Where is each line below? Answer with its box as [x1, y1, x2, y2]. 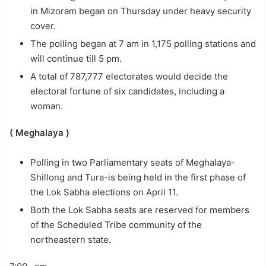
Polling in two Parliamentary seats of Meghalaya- [30, 157, 235, 169]
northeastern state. [30, 234, 111, 246]
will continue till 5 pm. [30, 53, 122, 65]
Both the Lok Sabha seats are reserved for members [30, 204, 249, 216]
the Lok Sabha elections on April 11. [30, 186, 178, 198]
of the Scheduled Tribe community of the [30, 219, 202, 231]
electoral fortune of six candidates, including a [30, 85, 224, 97]
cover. [30, 20, 56, 32]
